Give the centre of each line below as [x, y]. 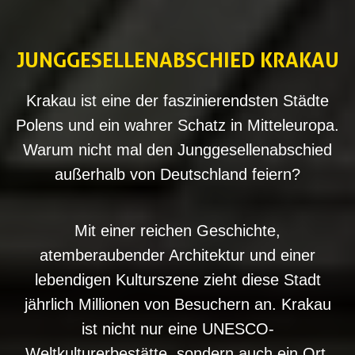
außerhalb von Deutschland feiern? [177, 174]
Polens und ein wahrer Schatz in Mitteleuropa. [177, 125]
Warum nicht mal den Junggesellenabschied [177, 149]
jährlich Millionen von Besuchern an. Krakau [177, 304]
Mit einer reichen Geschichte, [177, 230]
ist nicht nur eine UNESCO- [177, 328]
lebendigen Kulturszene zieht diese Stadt [177, 279]
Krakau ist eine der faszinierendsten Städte [177, 100]
